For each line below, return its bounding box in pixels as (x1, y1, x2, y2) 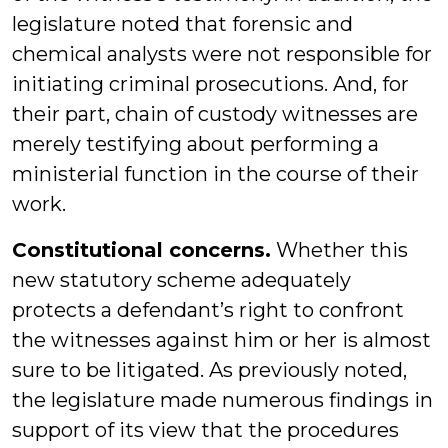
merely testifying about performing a (12, 132, 379, 156)
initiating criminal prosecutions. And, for (12, 72, 409, 96)
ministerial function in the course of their (12, 162, 419, 186)
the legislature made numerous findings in (12, 388, 433, 412)
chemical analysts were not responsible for (12, 42, 432, 66)
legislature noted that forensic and (12, 12, 353, 36)
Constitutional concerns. (12, 238, 271, 262)
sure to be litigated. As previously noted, (12, 358, 407, 382)
